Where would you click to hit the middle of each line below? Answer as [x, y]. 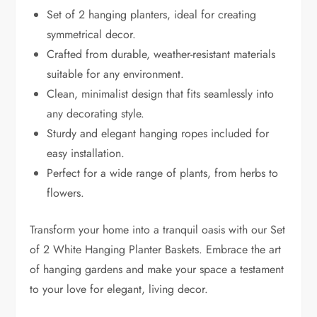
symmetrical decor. [92, 35]
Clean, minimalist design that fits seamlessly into [161, 94]
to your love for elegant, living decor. [119, 289]
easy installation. [86, 154]
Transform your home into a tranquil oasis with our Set [158, 230]
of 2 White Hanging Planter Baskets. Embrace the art [156, 250]
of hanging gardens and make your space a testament [157, 270]
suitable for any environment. [116, 74]
